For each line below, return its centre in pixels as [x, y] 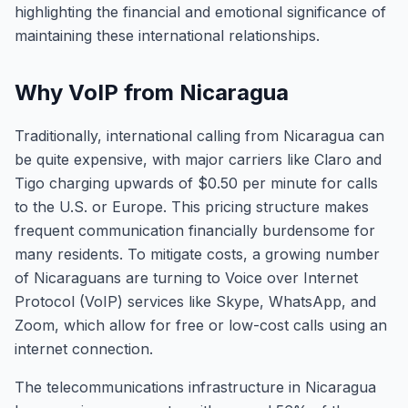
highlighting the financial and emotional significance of [200, 12]
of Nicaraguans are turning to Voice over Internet [186, 278]
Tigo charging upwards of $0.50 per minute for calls [196, 183]
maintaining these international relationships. [167, 36]
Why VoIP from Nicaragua [152, 92]
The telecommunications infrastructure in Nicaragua [195, 387]
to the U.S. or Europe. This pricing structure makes [192, 207]
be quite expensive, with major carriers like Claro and [198, 159]
